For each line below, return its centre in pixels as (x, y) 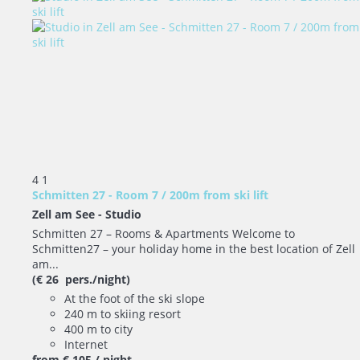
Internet (86, 344)
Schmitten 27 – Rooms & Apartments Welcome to (164, 233)
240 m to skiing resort (123, 313)
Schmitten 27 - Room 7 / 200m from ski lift (150, 194)
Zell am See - (69, 214)
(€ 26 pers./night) (81, 279)
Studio (123, 214)
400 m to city (98, 329)
